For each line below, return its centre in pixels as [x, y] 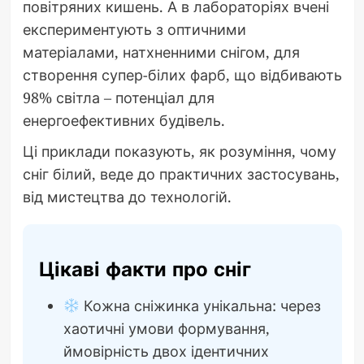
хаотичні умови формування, [166, 329]
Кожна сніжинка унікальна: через [200, 306]
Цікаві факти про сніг [145, 270]
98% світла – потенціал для [118, 98]
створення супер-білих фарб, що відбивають [182, 75]
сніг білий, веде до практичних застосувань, [181, 174]
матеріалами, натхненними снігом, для [161, 52]
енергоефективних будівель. [123, 121]
